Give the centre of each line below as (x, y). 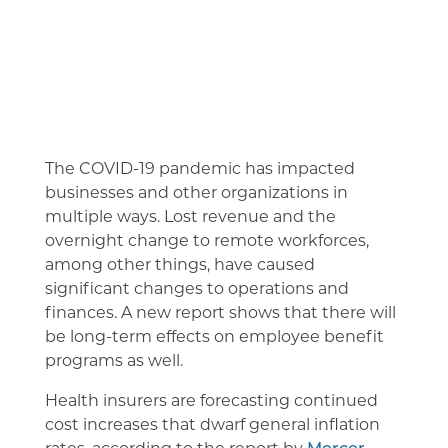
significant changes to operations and (196, 288)
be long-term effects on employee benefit (214, 336)
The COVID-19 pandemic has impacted (199, 168)
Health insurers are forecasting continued (211, 400)
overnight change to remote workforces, (206, 240)
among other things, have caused (179, 264)
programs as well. (113, 360)
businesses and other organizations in (196, 192)
